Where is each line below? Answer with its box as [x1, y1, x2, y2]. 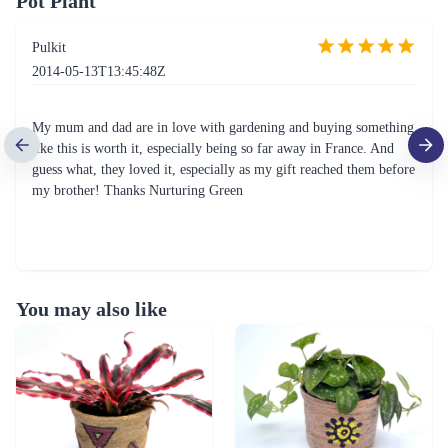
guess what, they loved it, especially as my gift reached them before [32, 162, 415, 178]
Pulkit [32, 40, 66, 56]
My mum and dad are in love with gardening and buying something [32, 120, 414, 136]
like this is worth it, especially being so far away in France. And [32, 141, 394, 157]
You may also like [16, 298, 167, 321]
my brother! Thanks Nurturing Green [32, 183, 243, 199]
